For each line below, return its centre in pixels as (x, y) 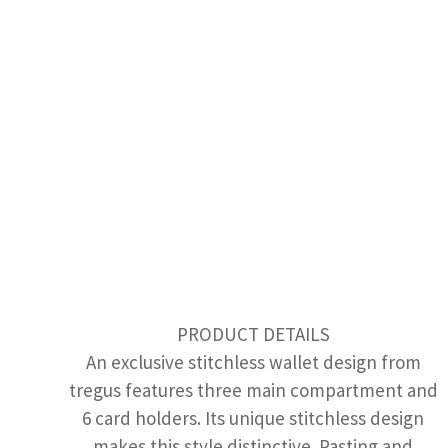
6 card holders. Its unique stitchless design (253, 417)
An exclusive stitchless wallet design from (253, 361)
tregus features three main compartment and (253, 389)
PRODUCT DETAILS (253, 333)
